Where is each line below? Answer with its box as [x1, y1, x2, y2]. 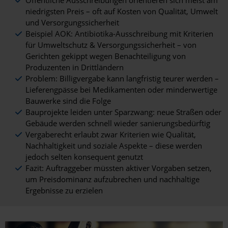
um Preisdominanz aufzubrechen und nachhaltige [25, 174, 199, 184]
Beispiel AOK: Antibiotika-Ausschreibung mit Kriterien [25, 28, 213, 39]
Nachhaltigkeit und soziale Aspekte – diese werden [25, 140, 202, 151]
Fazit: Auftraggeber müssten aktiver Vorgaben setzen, [25, 163, 212, 173]
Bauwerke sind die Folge [25, 96, 111, 106]
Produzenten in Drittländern [25, 62, 124, 72]
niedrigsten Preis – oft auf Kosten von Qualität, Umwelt [25, 6, 218, 16]
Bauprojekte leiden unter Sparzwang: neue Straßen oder [25, 107, 221, 117]
